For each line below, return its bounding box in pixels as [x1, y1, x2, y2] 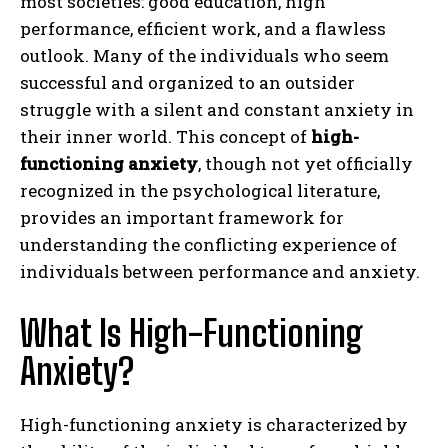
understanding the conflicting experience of [20, 232, 397, 256]
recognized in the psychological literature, [20, 178, 380, 202]
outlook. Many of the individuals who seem [20, 43, 389, 67]
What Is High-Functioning [20, 311, 363, 355]
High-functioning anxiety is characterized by [20, 412, 408, 436]
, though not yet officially [198, 151, 413, 175]
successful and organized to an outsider [20, 70, 355, 94]
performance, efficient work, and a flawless [20, 16, 386, 40]
